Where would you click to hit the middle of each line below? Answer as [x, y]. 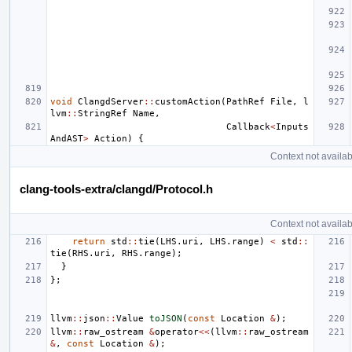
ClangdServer [111, 102]
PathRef [246, 102]
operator [177, 332]
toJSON [166, 319]
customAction [188, 102]
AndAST [67, 139]
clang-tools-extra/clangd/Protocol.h [116, 189]
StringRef [103, 114]
